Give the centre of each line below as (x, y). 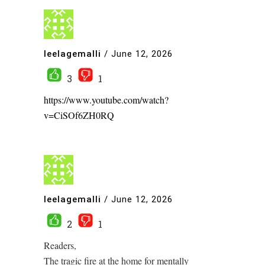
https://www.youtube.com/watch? (106, 99)
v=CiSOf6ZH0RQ (79, 115)
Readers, (60, 245)
